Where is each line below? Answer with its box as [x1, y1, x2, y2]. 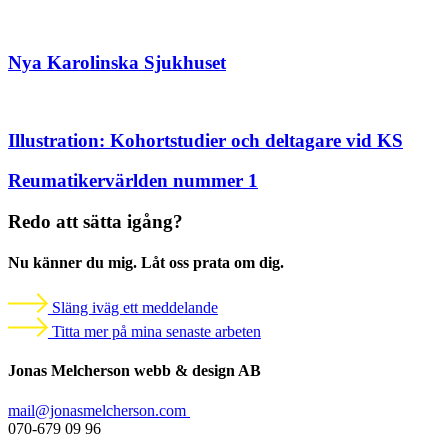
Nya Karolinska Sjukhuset [8, 52, 226, 74]
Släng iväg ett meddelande [51, 299, 218, 317]
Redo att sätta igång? [8, 210, 183, 232]
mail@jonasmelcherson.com [8, 401, 190, 419]
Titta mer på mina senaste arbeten [51, 323, 261, 341]
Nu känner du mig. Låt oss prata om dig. [8, 254, 284, 272]
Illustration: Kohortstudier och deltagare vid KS [8, 129, 403, 151]
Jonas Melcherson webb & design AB [8, 362, 261, 380]
